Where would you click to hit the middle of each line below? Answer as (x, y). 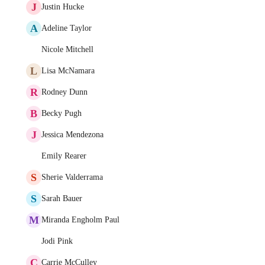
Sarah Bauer (62, 198)
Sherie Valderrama (72, 177)
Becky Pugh (62, 113)
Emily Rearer (64, 156)
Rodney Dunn (64, 92)
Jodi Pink (57, 241)
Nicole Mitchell (67, 49)
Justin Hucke (63, 7)
